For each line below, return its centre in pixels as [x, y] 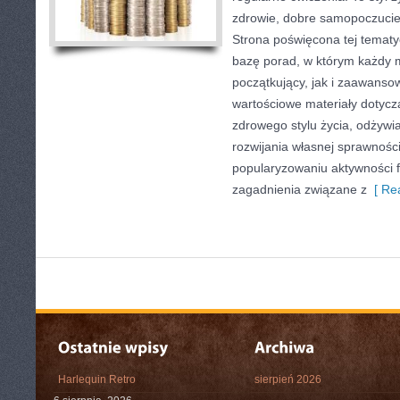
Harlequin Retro [97, 379]
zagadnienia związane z [300, 189]
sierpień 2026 [288, 379]
